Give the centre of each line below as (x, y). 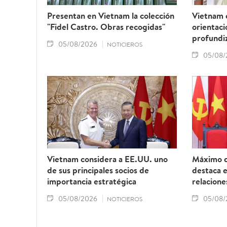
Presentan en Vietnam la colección (111, 16)
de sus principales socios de (98, 170)
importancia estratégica (92, 181)
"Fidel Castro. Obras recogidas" (106, 27)
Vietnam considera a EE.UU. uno (107, 159)
